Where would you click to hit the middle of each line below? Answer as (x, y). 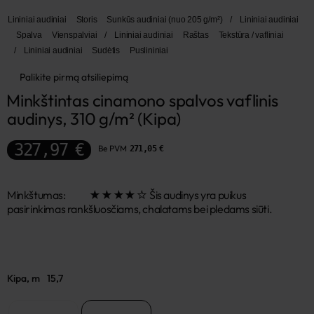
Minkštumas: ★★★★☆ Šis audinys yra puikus (127, 195)
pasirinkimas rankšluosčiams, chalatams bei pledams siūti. (140, 209)
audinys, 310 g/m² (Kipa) (94, 118)
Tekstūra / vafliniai (251, 35)
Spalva (29, 35)
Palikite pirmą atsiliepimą (74, 77)
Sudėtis (106, 50)
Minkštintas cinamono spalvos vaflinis (142, 100)
